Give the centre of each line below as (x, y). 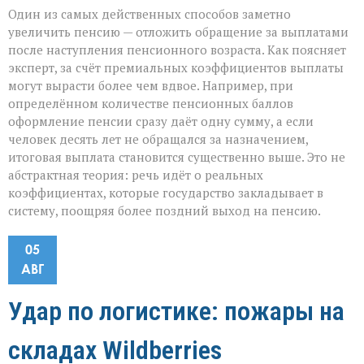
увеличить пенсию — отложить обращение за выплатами (178, 32)
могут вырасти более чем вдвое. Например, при (151, 86)
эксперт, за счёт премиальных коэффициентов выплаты (176, 68)
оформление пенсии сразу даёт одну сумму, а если (161, 121)
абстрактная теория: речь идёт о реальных (136, 175)
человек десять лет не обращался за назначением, (158, 139)
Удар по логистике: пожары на (176, 312)
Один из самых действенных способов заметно (149, 14)
